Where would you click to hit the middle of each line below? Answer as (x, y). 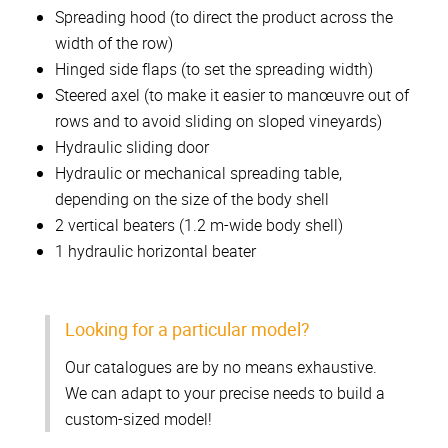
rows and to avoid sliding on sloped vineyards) (218, 121)
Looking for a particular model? (187, 329)
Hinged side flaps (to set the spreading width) (214, 69)
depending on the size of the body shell (192, 199)
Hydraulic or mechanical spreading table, (198, 173)
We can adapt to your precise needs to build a (225, 393)
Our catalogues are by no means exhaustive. (221, 367)
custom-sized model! (138, 419)
